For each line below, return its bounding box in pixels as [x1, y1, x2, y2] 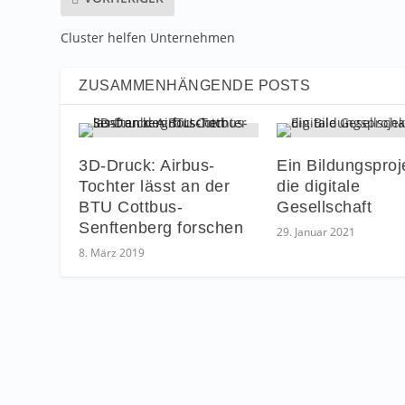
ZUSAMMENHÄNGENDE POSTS [79, 77, 311, 93]
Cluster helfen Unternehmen [61, 28, 236, 46]
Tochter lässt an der [79, 176, 231, 195]
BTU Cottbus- [79, 197, 184, 216]
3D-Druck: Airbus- [79, 155, 215, 174]
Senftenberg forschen [79, 218, 244, 237]
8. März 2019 [79, 244, 146, 260]
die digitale [277, 176, 360, 195]
